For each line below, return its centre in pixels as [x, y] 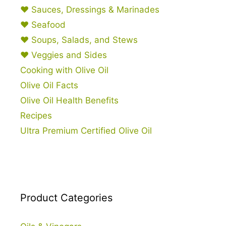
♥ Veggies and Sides [64, 55]
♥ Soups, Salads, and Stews [79, 40]
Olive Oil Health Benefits [69, 100]
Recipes [36, 116]
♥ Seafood [43, 25]
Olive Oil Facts [49, 85]
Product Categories [66, 198]
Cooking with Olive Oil [64, 70]
